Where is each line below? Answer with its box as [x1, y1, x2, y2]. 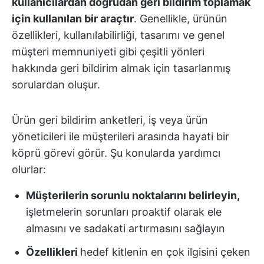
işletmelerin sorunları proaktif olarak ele [26, 206, 222, 218]
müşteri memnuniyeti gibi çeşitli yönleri [12, 45, 204, 58]
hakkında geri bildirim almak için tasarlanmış [12, 62, 230, 74]
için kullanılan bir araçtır [12, 12, 134, 25]
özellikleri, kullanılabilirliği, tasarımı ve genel [12, 29, 225, 41]
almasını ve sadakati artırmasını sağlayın [26, 222, 225, 235]
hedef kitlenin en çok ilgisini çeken [80, 246, 250, 258]
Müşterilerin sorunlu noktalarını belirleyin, [26, 189, 239, 202]
